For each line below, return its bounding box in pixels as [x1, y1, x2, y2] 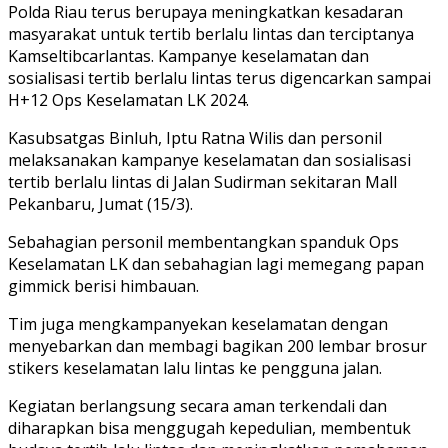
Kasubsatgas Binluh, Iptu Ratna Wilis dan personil [8, 126, 382, 149]
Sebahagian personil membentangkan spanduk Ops [8, 230, 399, 253]
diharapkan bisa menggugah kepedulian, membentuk [8, 416, 411, 439]
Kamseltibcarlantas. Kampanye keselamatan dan [8, 44, 369, 67]
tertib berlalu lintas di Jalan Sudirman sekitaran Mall [8, 170, 397, 193]
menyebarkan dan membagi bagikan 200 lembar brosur [8, 334, 427, 357]
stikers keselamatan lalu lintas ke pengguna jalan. [8, 356, 382, 379]
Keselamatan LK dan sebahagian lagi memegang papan [8, 252, 424, 275]
